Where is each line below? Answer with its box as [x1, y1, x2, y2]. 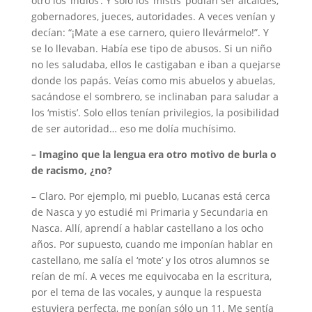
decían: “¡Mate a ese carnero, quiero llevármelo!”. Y [31, 26, 269, 40]
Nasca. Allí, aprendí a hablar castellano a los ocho [31, 221, 263, 235]
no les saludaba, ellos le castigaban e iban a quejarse [31, 58, 281, 72]
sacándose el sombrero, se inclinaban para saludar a [31, 90, 279, 104]
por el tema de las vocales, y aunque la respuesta [31, 286, 262, 299]
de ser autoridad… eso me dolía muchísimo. [31, 122, 236, 136]
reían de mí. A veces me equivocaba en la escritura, [31, 270, 272, 283]
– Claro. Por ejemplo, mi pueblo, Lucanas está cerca [31, 189, 270, 203]
